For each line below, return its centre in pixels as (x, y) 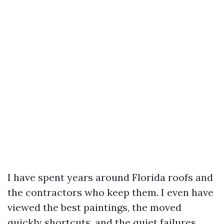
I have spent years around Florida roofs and (110, 177)
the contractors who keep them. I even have (110, 192)
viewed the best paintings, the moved (94, 207)
